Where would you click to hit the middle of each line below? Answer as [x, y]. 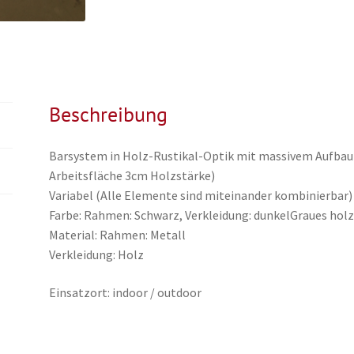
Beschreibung [109, 114]
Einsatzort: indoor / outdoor [126, 293]
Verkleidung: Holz [97, 255]
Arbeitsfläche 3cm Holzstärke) [132, 176]
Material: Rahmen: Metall [118, 235]
